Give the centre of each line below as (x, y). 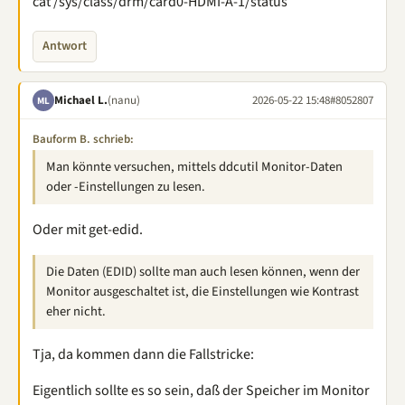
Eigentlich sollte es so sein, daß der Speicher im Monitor (201, 391)
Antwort (65, 46)
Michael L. (81, 100)
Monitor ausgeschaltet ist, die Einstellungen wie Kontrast (202, 292)
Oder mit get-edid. (88, 230)
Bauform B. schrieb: (83, 139)
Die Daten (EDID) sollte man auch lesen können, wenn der (203, 272)
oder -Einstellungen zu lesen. (126, 187)
